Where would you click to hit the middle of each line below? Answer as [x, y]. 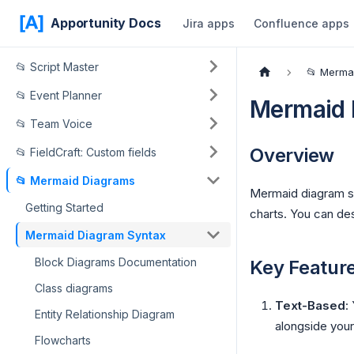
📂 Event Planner [59, 95]
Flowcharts [63, 340]
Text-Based [310, 306]
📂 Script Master [57, 66]
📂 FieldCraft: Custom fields [86, 152]
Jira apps [209, 23]
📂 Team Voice [54, 123]
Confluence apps [302, 23]
